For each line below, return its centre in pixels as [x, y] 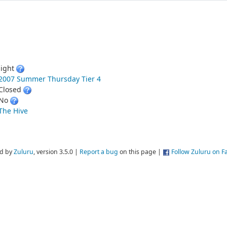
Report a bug [99, 152]
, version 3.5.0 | [56, 152]
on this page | [140, 152]
